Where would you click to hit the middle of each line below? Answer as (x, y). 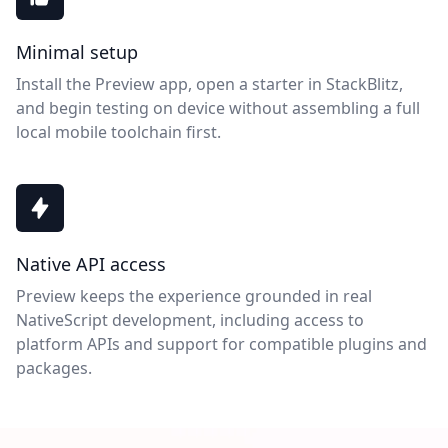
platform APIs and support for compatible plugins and (221, 344)
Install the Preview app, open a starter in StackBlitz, (209, 84)
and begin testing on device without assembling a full (218, 108)
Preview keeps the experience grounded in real (194, 296)
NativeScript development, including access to (190, 320)
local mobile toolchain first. (118, 132)
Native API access (91, 264)
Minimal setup (77, 52)
